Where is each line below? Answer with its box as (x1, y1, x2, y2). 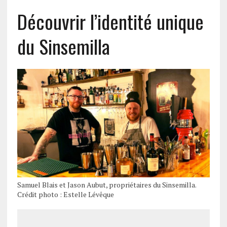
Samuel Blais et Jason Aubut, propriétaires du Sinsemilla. (17, 179, 196, 190)
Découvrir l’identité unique (17, 7, 204, 35)
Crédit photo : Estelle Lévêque (17, 189, 114, 199)
